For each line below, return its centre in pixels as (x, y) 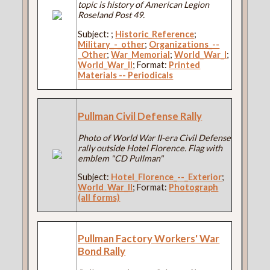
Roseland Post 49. (111, 15)
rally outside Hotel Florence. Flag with (150, 148)
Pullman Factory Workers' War (149, 239)
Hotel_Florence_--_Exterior (167, 177)
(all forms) (99, 198)
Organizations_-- (184, 44)
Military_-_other (111, 44)
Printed (185, 64)
